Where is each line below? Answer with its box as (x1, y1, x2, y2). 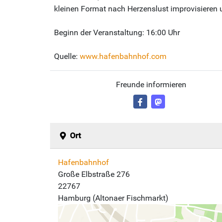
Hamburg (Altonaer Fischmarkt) (58, 193, 168, 203)
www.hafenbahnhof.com (80, 51, 166, 61)
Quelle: (54, 51, 80, 61)
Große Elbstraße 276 (58, 169, 130, 179)
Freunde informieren (115, 79, 186, 89)
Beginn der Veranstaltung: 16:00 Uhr (54, 27, 180, 37)
